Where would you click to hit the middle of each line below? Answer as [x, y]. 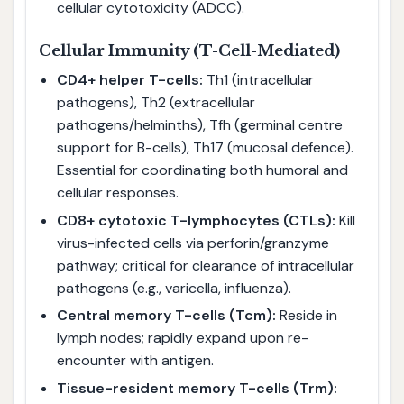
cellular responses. [117, 193]
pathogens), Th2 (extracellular [156, 102]
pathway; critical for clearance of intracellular [205, 265]
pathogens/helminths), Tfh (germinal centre [199, 125]
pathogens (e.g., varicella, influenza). [174, 288]
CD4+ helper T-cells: [129, 80]
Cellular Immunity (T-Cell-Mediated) [189, 51]
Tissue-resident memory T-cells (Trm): [197, 388]
